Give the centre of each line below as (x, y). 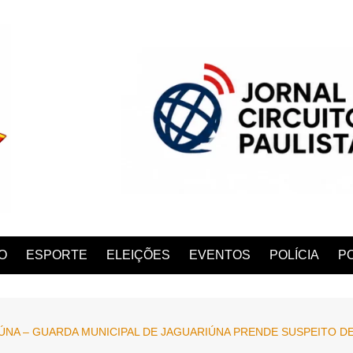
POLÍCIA (294, 255)
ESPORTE (57, 255)
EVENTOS (220, 255)
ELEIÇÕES (138, 255)
